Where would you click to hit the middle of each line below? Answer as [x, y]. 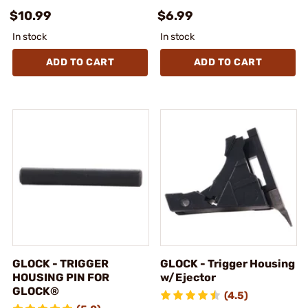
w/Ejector [188, 277]
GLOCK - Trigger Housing [228, 263]
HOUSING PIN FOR [61, 277]
